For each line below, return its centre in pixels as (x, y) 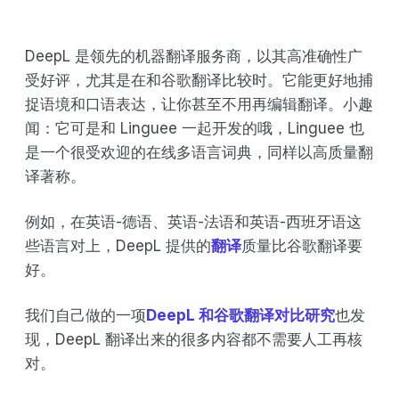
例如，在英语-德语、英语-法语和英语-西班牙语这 (193, 221)
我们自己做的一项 (85, 315)
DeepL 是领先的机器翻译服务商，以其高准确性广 (194, 56)
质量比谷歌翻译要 (302, 245)
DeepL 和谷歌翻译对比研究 (240, 315)
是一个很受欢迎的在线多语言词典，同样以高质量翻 (199, 152)
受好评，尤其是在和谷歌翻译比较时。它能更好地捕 (199, 80)
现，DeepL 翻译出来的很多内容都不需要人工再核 (194, 339)
